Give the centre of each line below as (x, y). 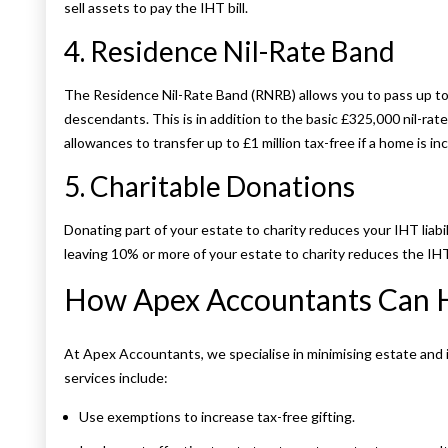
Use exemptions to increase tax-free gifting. (217, 417)
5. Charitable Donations (209, 186)
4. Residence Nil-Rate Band (229, 51)
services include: (116, 378)
